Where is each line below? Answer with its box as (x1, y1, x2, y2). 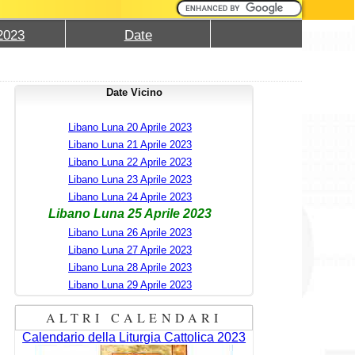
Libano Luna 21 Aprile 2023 (68, 138, 193, 151)
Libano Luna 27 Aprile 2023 (68, 243, 193, 256)
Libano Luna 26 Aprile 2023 (68, 226, 193, 239)
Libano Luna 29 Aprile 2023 (68, 278, 193, 291)
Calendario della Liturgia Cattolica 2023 (22, 330, 246, 344)
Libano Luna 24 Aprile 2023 (68, 190, 193, 203)
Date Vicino (105, 86, 162, 98)
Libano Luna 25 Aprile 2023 (48, 206, 212, 220)
